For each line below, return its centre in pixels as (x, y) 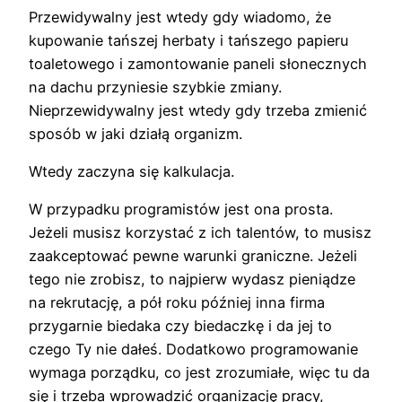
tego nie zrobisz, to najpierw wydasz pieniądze (192, 280)
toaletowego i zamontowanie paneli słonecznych (198, 63)
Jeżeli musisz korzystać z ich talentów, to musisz (200, 233)
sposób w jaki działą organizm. (135, 133)
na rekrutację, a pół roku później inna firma (177, 303)
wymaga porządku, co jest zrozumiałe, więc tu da (199, 373)
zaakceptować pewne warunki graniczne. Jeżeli (193, 256)
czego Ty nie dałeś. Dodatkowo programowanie (193, 350)
